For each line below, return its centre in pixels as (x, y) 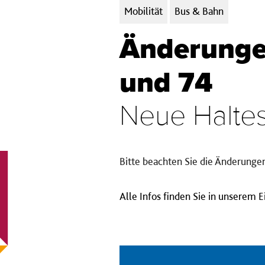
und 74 (166, 83)
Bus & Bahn (199, 11)
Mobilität (143, 11)
